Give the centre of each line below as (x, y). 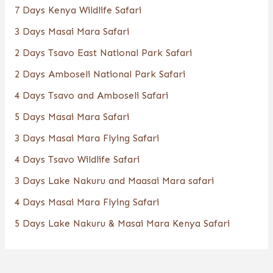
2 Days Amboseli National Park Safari (100, 74)
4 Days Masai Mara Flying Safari (87, 202)
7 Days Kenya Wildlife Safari (78, 10)
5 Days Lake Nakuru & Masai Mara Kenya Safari (122, 224)
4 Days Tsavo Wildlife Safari (77, 160)
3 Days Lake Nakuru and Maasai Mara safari (114, 181)
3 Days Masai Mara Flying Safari (87, 138)
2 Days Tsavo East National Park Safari (103, 53)
